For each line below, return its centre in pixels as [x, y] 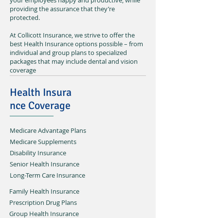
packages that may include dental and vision [74, 61]
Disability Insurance [38, 153]
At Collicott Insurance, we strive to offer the [72, 35]
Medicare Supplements [43, 142]
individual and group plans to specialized [68, 53]
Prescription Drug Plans [43, 202]
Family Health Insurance [44, 191]
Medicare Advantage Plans [48, 130]
